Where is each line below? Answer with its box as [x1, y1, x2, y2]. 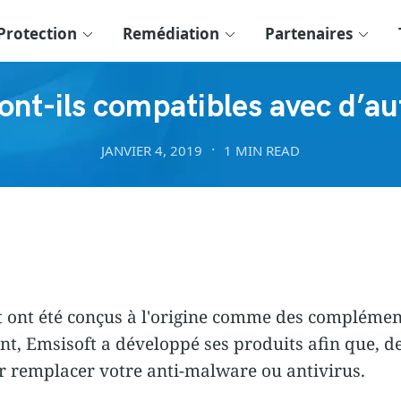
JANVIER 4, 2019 [101, 141, 203, 159]
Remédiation [123, 22, 219, 44]
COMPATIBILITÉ [151, 45, 250, 63]
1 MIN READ [223, 141, 300, 159]
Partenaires [265, 22, 353, 44]
